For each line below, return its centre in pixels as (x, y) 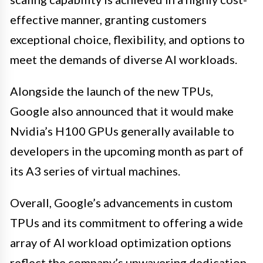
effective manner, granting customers (108, 19)
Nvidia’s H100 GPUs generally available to (122, 131)
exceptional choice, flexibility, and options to (127, 39)
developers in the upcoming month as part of (127, 151)
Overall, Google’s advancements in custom (121, 202)
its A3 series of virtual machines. (95, 171)
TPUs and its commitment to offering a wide (127, 222)
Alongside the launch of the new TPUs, (112, 91)
